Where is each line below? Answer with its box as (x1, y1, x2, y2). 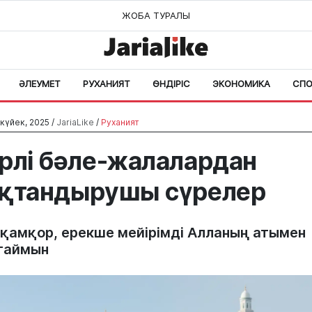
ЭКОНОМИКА (212, 78, 270, 89)
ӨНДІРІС (153, 78, 190, 89)
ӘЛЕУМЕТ (19, 78, 61, 89)
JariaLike (56, 117, 94, 127)
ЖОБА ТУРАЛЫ (122, 10, 190, 21)
